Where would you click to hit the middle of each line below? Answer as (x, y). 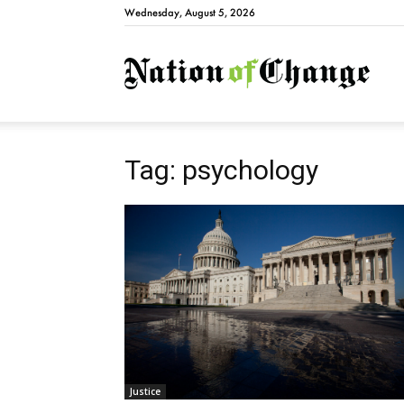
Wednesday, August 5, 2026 (190, 13)
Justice (145, 392)
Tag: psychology (221, 170)
